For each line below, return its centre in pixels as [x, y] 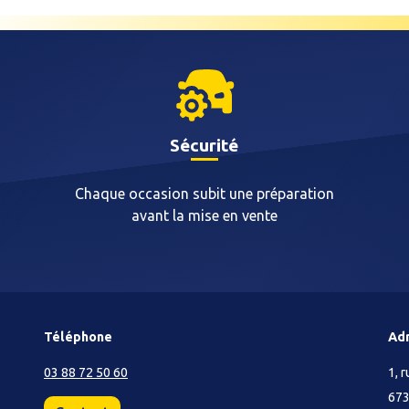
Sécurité [204, 145]
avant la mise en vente [204, 215]
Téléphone [78, 337]
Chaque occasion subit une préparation [204, 194]
